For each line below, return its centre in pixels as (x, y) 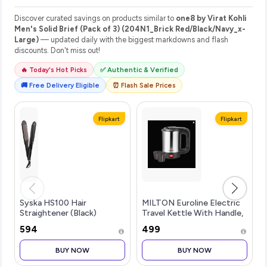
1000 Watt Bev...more (183, 223)
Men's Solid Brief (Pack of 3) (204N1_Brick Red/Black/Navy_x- (130, 29)
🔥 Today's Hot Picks (54, 69)
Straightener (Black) (58, 213)
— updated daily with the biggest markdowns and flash (133, 39)
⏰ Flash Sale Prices (144, 85)
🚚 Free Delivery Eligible (60, 85)
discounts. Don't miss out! (57, 50)
